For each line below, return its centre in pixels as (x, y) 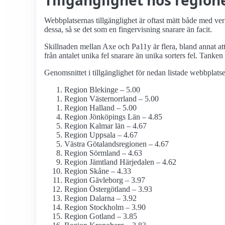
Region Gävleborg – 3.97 (105, 180)
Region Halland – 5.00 (100, 108)
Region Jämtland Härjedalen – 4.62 (120, 162)
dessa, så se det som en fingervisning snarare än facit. (128, 30)
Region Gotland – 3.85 (101, 216)
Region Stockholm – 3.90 (105, 207)
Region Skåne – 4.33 (98, 171)
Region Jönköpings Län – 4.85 (113, 117)
